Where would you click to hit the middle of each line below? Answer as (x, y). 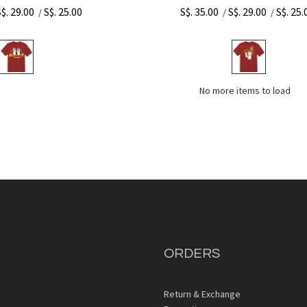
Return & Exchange (202, 294)
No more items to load (245, 90)
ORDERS (192, 254)
